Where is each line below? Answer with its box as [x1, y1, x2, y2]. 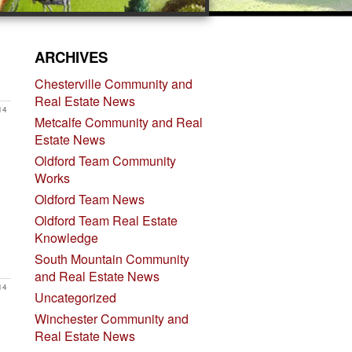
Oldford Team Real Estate [34, 211, 178, 229]
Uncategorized [34, 288, 116, 306]
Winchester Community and [34, 310, 189, 328]
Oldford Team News [34, 190, 145, 208]
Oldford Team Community [34, 152, 176, 170]
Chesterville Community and [34, 75, 192, 93]
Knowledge [34, 229, 98, 247]
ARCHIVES [34, 46, 108, 68]
